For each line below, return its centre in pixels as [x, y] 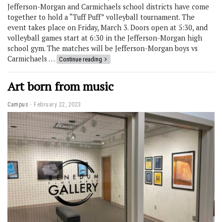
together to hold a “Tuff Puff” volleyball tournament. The [101, 17]
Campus [18, 105]
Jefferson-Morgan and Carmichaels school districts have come [108, 7]
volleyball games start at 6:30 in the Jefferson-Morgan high [105, 38]
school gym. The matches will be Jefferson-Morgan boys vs [103, 49]
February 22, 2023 [57, 105]
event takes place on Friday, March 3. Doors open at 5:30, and [108, 28]
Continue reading [81, 59]
